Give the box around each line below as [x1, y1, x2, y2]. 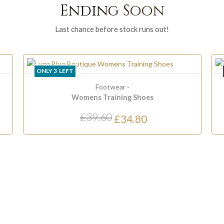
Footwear [95, 82, 125, 91]
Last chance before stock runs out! [55, 24, 169, 33]
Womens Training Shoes [71, 92, 153, 101]
